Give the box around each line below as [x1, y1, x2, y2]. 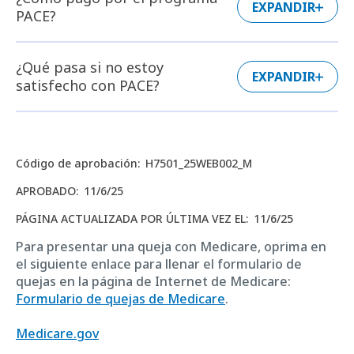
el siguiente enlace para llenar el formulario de [16, 254, 302, 273]
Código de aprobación [16, 155, 137, 171]
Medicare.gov [16, 324, 99, 342]
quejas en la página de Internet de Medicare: [16, 272, 291, 290]
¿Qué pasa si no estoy [16, 57, 164, 77]
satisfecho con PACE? [16, 75, 160, 95]
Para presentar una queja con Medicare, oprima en [16, 237, 326, 255]
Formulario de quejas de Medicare [16, 289, 225, 307]
